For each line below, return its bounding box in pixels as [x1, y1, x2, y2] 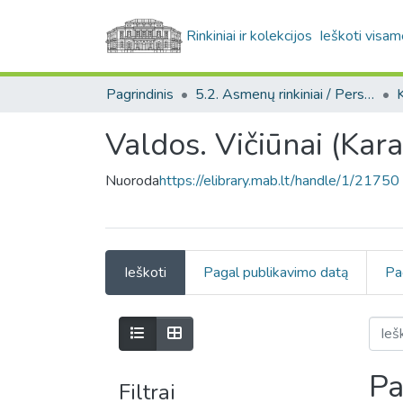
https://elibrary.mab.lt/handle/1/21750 [159, 171, 399, 191]
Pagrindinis [106, 85, 174, 104]
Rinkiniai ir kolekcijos [186, 26, 313, 46]
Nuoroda [105, 171, 159, 191]
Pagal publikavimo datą [203, 263, 348, 282]
